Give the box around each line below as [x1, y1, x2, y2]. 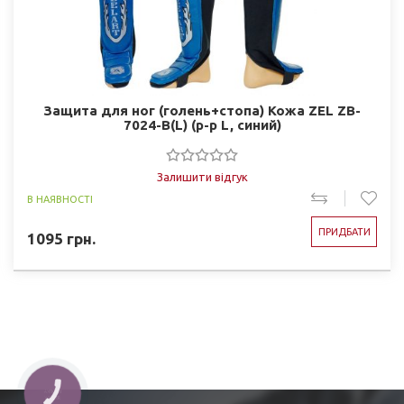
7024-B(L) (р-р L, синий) [123, 117, 281, 133]
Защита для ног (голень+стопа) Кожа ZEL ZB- [43, 103, 361, 118]
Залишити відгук [156, 170, 248, 183]
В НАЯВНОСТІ [27, 194, 93, 205]
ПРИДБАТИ [317, 226, 371, 237]
